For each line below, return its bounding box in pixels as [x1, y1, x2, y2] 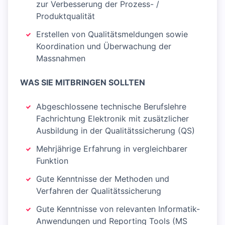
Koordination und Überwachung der [36, 41, 171, 51]
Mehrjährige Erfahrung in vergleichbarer [36, 144, 187, 154]
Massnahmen [36, 53, 85, 63]
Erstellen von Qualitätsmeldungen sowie [36, 29, 188, 39]
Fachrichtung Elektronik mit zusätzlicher [36, 114, 189, 124]
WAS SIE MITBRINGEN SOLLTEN [20, 77, 145, 87]
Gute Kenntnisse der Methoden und [36, 174, 169, 184]
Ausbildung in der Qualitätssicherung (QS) [36, 126, 195, 136]
